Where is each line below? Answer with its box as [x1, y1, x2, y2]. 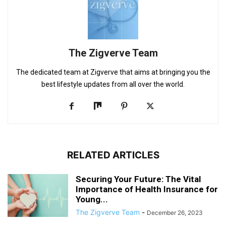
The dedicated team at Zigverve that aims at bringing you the [16, 68, 210, 76]
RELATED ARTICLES [67, 149, 159, 161]
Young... [76, 194, 108, 204]
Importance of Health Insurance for [76, 184, 218, 194]
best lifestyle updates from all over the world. [41, 80, 185, 88]
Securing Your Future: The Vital [76, 174, 201, 184]
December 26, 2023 [147, 209, 203, 216]
